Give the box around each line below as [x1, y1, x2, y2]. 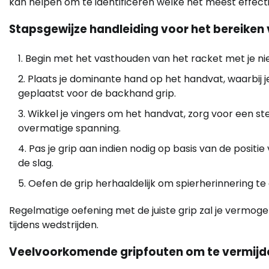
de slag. [18, 156, 53, 171]
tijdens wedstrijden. [9, 218, 98, 232]
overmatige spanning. [18, 121, 121, 136]
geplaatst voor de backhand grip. [18, 86, 176, 101]
